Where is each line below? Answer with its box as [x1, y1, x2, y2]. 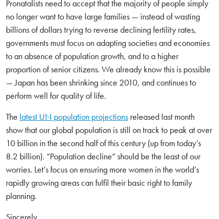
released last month [128, 111, 195, 122]
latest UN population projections [20, 111, 128, 122]
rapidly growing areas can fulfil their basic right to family [6, 177, 192, 188]
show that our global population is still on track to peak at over [6, 124, 212, 135]
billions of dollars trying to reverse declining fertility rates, [6, 24, 197, 35]
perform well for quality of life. [6, 90, 106, 101]
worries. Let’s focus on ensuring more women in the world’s [6, 164, 199, 175]
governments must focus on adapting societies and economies [6, 37, 210, 48]
